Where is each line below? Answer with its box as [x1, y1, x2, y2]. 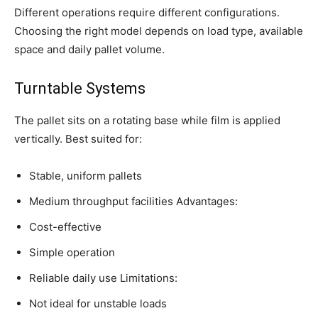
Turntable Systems [14, 79, 146, 98]
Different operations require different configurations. [14, 6, 280, 20]
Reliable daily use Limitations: [29, 271, 177, 285]
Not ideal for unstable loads [29, 297, 167, 311]
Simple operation [29, 246, 115, 260]
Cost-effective [29, 220, 102, 234]
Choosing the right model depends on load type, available [14, 24, 303, 38]
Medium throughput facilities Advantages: [29, 194, 238, 209]
